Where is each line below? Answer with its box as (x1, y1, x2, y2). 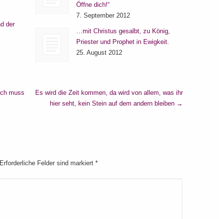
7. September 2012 (76, 12, 130, 20)
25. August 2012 (76, 49, 122, 57)
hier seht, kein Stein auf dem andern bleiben (50, 100, 176, 108)
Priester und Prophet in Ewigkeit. (76, 38, 169, 46)
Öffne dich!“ (76, 1, 109, 9)
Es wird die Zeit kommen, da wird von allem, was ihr (35, 89, 183, 97)
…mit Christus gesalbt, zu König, (76, 27, 170, 35)
